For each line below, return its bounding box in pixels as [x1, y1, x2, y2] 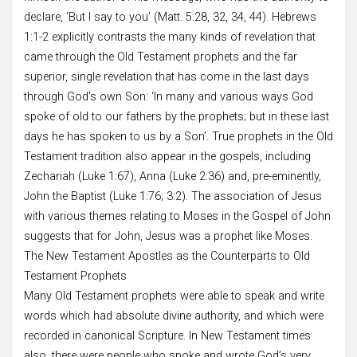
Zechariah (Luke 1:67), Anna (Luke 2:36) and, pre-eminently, [24, 169, 321, 183]
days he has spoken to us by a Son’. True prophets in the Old [24, 129, 333, 143]
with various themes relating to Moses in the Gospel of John [24, 209, 331, 223]
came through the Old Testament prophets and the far [24, 49, 297, 64]
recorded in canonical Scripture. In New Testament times [24, 328, 311, 343]
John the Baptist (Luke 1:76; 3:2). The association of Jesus [24, 189, 322, 203]
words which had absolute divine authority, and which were [24, 308, 324, 323]
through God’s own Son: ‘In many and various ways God [24, 89, 313, 104]
